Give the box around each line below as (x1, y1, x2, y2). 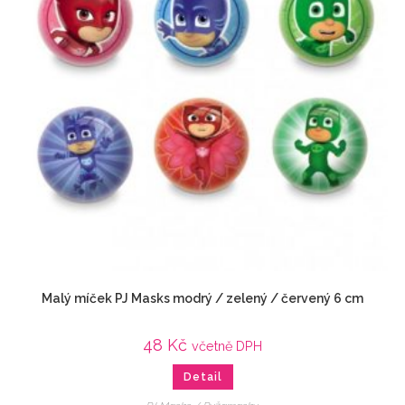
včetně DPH (192, 338, 262, 354)
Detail (183, 371, 222, 384)
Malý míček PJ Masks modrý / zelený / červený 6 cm (42, 291, 363, 306)
